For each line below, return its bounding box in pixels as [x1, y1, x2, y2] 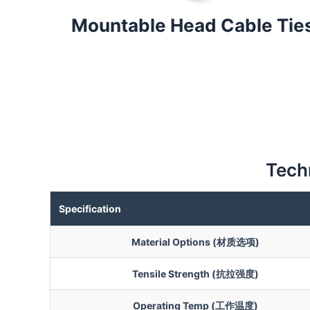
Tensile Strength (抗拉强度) [131, 267, 259, 280]
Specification [59, 202, 121, 215]
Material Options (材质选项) [131, 235, 259, 248]
